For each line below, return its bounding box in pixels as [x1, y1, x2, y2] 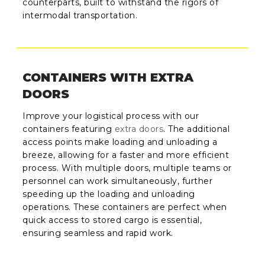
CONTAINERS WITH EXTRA [22, 70, 194, 85]
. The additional [163, 123, 230, 134]
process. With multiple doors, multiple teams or [22, 162, 232, 173]
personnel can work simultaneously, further [22, 175, 213, 186]
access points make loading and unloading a [22, 136, 218, 147]
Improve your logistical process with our [22, 110, 199, 121]
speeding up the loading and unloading [22, 188, 195, 199]
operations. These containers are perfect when [22, 201, 227, 212]
